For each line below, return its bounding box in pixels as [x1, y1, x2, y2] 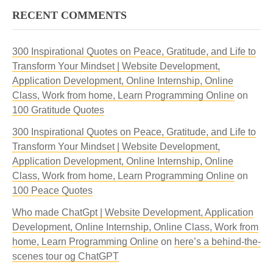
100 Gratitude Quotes [12, 105, 104, 115]
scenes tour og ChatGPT [12, 251, 119, 261]
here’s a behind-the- [174, 236, 261, 247]
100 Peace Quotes [12, 185, 93, 196]
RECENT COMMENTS [12, 9, 127, 21]
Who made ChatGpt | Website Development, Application [12, 207, 253, 218]
